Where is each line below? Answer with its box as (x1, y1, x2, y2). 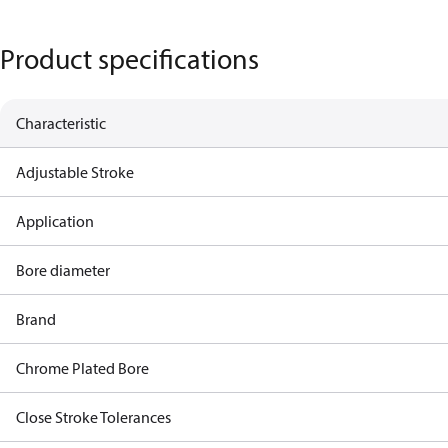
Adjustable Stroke (16, 162, 134, 182)
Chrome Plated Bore (16, 358, 149, 378)
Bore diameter (16, 260, 110, 280)
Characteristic (16, 113, 106, 133)
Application (16, 211, 94, 231)
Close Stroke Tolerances (16, 407, 171, 427)
